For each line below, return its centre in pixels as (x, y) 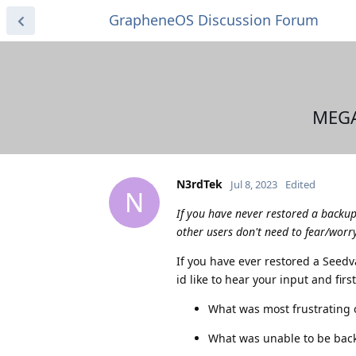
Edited (300, 184)
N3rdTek (199, 184)
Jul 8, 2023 (254, 184)
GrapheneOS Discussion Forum (214, 20)
